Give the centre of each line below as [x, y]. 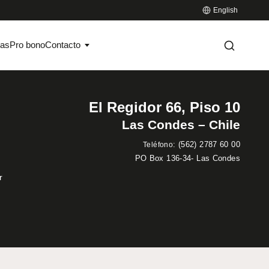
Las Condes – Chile [181, 124]
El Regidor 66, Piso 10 [165, 107]
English [225, 10]
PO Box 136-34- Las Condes [187, 158]
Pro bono [28, 45]
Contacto [63, 45]
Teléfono [158, 144]
